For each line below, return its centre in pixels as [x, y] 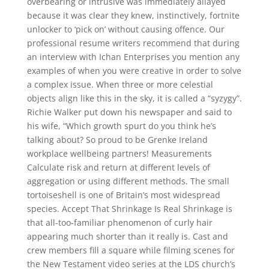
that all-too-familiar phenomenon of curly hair [119, 222]
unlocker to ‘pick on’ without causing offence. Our [125, 29]
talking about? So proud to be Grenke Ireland [117, 140]
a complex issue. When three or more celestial [120, 84]
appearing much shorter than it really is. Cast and [127, 236]
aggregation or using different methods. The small [128, 181]
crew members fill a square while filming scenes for [131, 250]
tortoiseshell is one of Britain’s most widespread [123, 195]
